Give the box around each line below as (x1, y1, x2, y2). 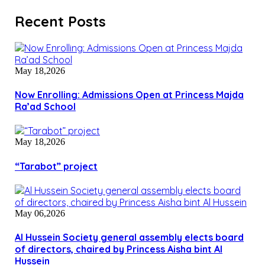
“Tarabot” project (15, 160, 98, 172)
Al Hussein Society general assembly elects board (15, 231, 244, 244)
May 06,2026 (15, 208, 65, 218)
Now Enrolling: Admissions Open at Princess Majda (15, 89, 244, 101)
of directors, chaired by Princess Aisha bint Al (15, 243, 222, 256)
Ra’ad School (15, 101, 76, 113)
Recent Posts (15, 12, 106, 30)
